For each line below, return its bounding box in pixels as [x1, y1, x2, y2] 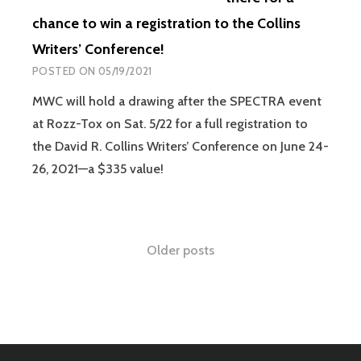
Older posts [147, 243, 214, 259]
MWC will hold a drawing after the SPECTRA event [32, 93, 322, 109]
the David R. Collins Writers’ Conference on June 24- [32, 139, 329, 154]
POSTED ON [32, 64, 98, 77]
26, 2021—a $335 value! [32, 161, 164, 176]
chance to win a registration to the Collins [32, 15, 301, 32]
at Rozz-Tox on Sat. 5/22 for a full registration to [32, 116, 308, 131]
